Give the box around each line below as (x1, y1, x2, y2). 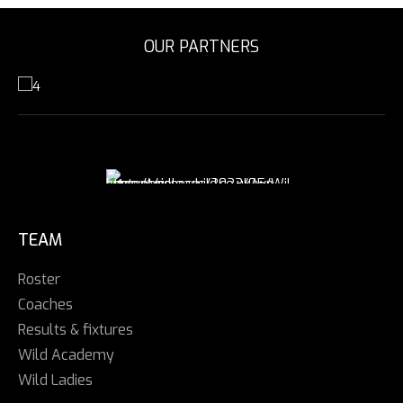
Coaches (18, 294, 73, 314)
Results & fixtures (18, 319, 133, 339)
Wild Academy (18, 345, 114, 364)
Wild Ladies (18, 370, 93, 390)
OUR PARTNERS (144, 35, 259, 58)
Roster (18, 269, 60, 289)
